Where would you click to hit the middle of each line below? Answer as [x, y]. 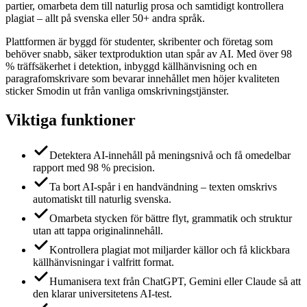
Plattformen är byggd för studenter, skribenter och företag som [139, 41]
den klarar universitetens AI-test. [102, 294]
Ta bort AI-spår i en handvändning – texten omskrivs [163, 187]
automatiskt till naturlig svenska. [102, 199]
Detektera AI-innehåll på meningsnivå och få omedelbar [170, 156]
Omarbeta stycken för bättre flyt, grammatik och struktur [171, 219]
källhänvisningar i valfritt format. [103, 262]
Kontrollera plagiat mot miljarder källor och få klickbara [170, 250]
